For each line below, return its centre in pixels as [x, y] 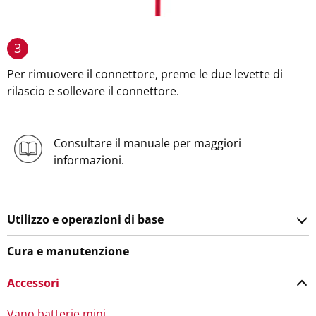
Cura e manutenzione [68, 251]
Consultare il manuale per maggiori [147, 143]
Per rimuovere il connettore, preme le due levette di [145, 74]
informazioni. [89, 160]
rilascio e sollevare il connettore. [93, 91]
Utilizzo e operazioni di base [85, 219]
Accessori [33, 283]
